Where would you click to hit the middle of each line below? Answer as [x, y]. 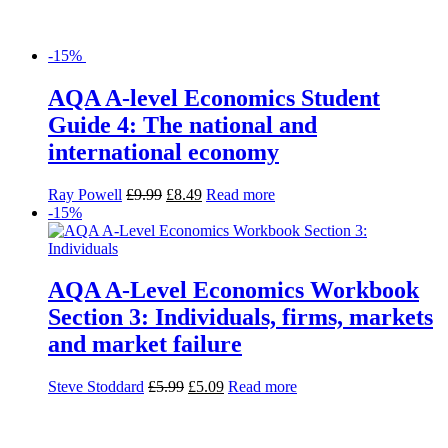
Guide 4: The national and [182, 124]
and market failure [145, 344]
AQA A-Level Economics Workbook [233, 290]
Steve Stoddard [96, 387]
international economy [163, 151]
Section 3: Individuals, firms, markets [240, 317]
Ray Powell [85, 194]
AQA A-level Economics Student [214, 97]
